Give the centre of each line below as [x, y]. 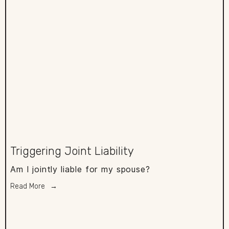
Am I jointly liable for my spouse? [80, 169]
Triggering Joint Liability [72, 151]
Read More [28, 186]
